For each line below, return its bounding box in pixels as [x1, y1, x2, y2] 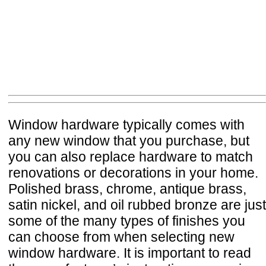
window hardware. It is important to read [8, 245, 251, 261]
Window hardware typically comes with [8, 116, 245, 132]
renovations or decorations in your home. [8, 164, 258, 180]
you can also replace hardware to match [8, 148, 253, 164]
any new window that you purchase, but [8, 132, 249, 148]
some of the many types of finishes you [8, 213, 245, 229]
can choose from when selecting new [8, 229, 235, 245]
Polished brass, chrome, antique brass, [8, 180, 246, 197]
